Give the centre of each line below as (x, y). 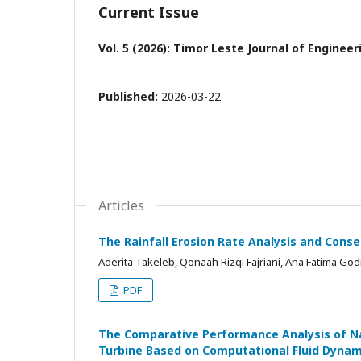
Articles (121, 205)
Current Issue (149, 12)
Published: (130, 96)
